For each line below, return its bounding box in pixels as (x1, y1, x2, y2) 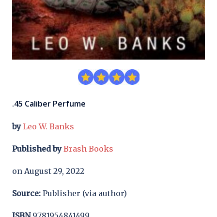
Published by (12, 143, 62, 154)
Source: (12, 188, 41, 198)
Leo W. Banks (23, 121, 74, 131)
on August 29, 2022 (12, 166, 84, 176)
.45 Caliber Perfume (12, 98, 86, 109)
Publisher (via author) (41, 188, 127, 198)
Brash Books (63, 143, 113, 154)
